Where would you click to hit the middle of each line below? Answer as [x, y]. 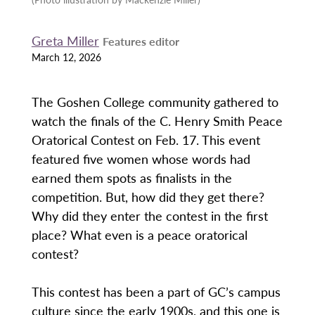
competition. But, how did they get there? [148, 197]
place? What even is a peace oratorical [139, 235]
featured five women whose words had [141, 159]
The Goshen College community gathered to [155, 102]
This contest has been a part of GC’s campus [156, 292]
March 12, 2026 [66, 57]
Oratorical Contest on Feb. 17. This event [146, 140]
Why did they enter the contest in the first [149, 216]
